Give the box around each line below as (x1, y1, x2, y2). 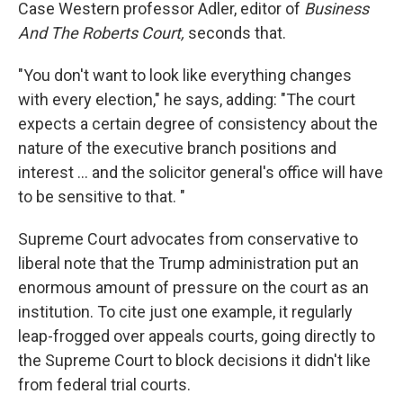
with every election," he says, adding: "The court (18, 90, 355, 110)
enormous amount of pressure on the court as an (18, 278, 369, 298)
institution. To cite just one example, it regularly (18, 302, 353, 322)
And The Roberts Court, (18, 23, 184, 43)
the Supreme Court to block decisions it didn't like (18, 351, 371, 371)
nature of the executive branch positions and (18, 139, 336, 158)
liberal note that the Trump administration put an (18, 254, 359, 273)
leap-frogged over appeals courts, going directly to (18, 327, 375, 346)
